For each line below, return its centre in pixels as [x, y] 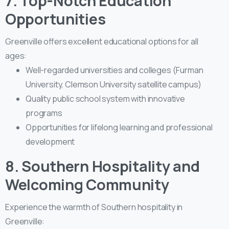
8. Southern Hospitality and [102, 166]
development [50, 141]
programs [44, 113]
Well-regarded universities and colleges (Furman [114, 70]
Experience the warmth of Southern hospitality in [94, 207]
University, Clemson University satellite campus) [114, 84]
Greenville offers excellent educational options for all [102, 41]
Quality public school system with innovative [105, 98]
